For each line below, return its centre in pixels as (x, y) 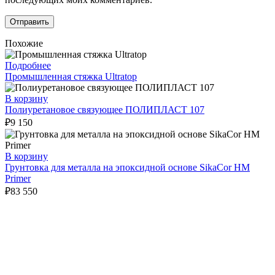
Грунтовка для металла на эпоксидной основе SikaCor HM (127, 167)
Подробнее (28, 65)
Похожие (24, 43)
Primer (18, 178)
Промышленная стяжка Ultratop (71, 76)
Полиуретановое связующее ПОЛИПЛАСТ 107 (105, 109)
